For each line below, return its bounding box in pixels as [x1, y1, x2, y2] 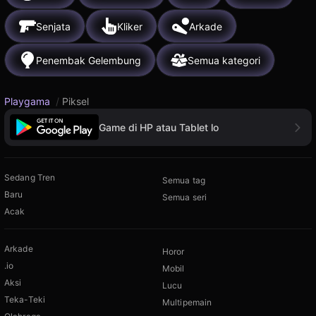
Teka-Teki [4, 294, 47, 305]
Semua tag [162, 175, 206, 186]
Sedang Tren [4, 172, 56, 183]
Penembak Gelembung [36, 54, 141, 66]
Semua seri [162, 192, 207, 203]
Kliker [117, 20, 142, 32]
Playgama [4, 95, 53, 107]
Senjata [36, 20, 71, 32]
